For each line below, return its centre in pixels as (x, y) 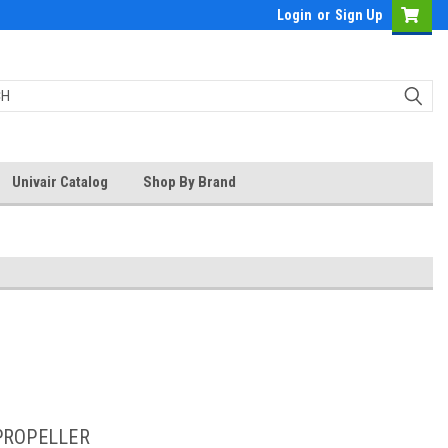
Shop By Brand (189, 182)
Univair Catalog (60, 182)
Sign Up (358, 15)
